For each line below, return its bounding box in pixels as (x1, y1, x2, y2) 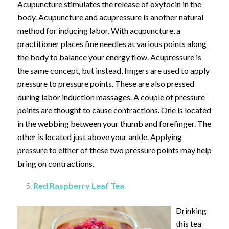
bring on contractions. (17, 158, 94, 169)
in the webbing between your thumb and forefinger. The (17, 119, 211, 129)
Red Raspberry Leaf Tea (33, 180, 124, 190)
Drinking (175, 205, 207, 215)
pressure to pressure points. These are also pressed (17, 79, 194, 89)
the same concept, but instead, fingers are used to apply (17, 65, 210, 76)
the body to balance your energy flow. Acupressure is (17, 52, 201, 62)
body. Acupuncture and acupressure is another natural (17, 12, 203, 22)
